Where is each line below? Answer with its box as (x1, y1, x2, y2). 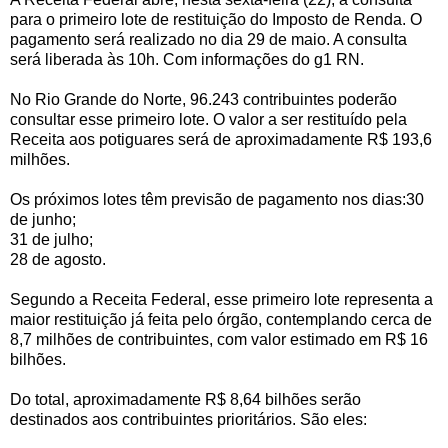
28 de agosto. (10, 251, 106, 269)
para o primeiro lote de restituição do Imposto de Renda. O (10, 11, 422, 29)
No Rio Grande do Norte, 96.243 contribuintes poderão (10, 91, 397, 109)
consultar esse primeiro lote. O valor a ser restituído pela (10, 111, 407, 129)
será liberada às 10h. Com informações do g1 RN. (10, 51, 364, 69)
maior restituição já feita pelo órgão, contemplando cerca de (10, 311, 432, 329)
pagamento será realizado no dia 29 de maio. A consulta (10, 31, 407, 49)
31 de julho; (10, 231, 93, 249)
